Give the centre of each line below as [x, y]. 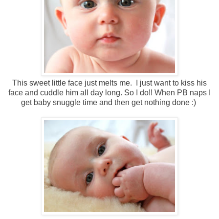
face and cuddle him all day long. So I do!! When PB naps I [109, 93]
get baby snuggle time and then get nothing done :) [109, 103]
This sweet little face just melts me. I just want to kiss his [109, 83]
